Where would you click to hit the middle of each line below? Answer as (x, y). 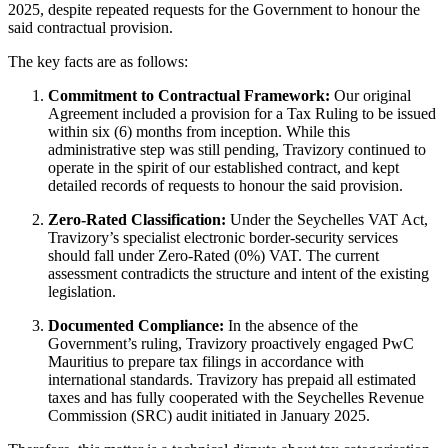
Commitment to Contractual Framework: (189, 95)
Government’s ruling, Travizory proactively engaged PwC (231, 343)
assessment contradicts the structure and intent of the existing (238, 273)
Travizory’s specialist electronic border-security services (223, 237)
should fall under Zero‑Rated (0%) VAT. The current (213, 255)
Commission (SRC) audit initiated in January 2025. (209, 415)
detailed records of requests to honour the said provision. (227, 185)
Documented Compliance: (138, 325)
